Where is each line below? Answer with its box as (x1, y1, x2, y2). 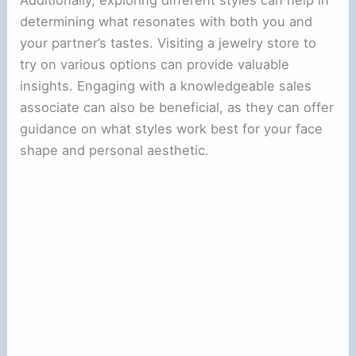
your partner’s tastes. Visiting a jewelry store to (20, 34, 317, 51)
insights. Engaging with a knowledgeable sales (20, 77, 312, 94)
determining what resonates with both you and (20, 13, 313, 29)
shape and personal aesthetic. (20, 141, 210, 158)
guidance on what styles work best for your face (20, 120, 323, 137)
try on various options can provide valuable (20, 56, 290, 72)
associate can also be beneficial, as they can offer (20, 99, 335, 115)
